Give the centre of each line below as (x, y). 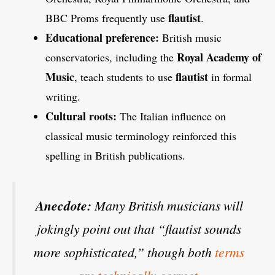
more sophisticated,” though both (124, 252)
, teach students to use (125, 76)
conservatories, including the (111, 57)
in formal (230, 76)
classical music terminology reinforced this (141, 135)
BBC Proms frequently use (107, 17)
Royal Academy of (219, 57)
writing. (63, 96)
